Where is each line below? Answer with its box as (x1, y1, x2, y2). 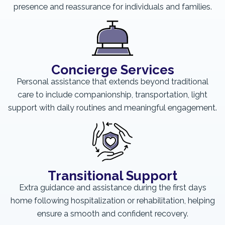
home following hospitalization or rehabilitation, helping (10, 196, 215, 206)
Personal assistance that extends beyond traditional (17, 77, 208, 87)
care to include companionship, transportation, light (18, 90, 207, 100)
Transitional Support (48, 167, 177, 183)
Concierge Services (51, 61, 174, 77)
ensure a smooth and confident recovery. (37, 209, 188, 219)
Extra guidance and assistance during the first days (19, 183, 206, 193)
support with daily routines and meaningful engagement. (8, 103, 217, 113)
